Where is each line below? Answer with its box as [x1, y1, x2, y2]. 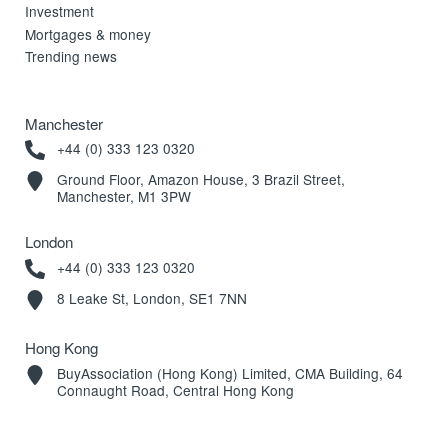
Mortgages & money [25, 23, 152, 44]
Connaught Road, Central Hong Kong [56, 379, 294, 400]
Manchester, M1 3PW [56, 185, 191, 206]
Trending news [25, 46, 118, 67]
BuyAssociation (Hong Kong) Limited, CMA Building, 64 [56, 362, 403, 383]
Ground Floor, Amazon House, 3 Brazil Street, [56, 168, 345, 189]
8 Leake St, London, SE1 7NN [56, 287, 247, 308]
